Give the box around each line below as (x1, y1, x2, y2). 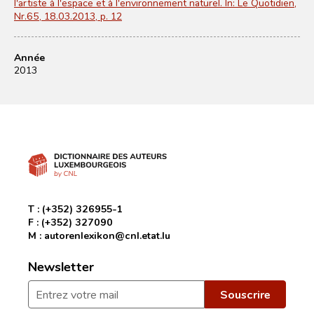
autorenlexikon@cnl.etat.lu (44, 228, 170, 242)
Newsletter (28, 257, 94, 275)
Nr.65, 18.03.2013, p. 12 (14, 9, 122, 22)
